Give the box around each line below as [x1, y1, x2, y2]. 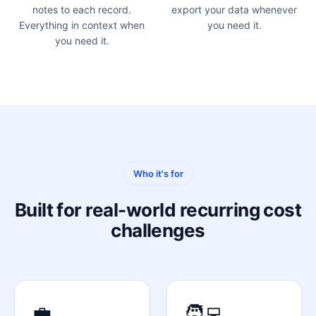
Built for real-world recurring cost [14, 199, 302, 221]
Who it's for [133, 168, 183, 180]
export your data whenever [171, 4, 297, 16]
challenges [111, 219, 205, 242]
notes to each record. [32, 4, 131, 16]
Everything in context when [19, 19, 145, 32]
